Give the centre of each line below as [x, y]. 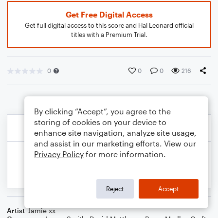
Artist [16, 210]
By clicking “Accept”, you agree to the [102, 111]
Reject [115, 189]
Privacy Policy [59, 154]
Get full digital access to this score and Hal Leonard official [109, 25]
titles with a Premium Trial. [109, 35]
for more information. [125, 154]
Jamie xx [42, 210]
